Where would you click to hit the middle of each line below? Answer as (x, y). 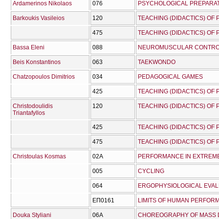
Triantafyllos (29, 113)
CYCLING (151, 171)
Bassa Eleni (29, 48)
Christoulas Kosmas (39, 157)
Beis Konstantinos (37, 62)
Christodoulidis (33, 106)
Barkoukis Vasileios (39, 18)
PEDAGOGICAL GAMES (170, 77)
